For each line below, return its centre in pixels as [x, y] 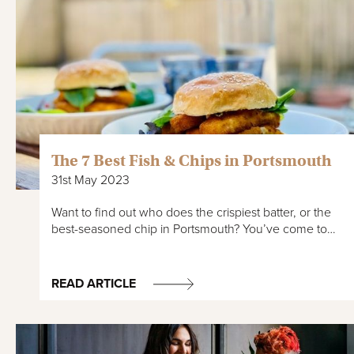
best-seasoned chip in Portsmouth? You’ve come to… [194, 230]
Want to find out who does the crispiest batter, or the [191, 213]
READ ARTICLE [94, 284]
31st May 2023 [90, 181]
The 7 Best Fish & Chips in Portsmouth [192, 161]
